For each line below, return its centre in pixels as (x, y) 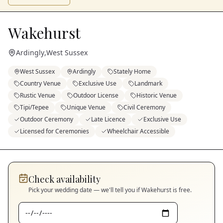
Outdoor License (96, 96)
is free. (181, 190)
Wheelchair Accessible (138, 131)
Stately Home (132, 72)
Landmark (148, 84)
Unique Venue (86, 108)
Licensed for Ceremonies (55, 131)
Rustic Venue (38, 96)
